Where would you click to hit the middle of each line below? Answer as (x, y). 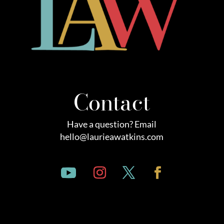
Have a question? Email (112, 124)
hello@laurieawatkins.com (112, 137)
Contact (112, 102)
